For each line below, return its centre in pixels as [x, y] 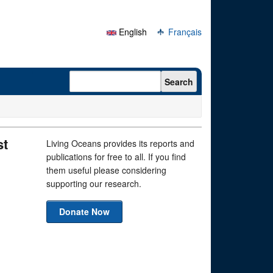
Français [184, 32]
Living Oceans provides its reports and [120, 143]
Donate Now [84, 211]
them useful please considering [106, 170]
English [132, 32]
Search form [101, 76]
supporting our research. [94, 183]
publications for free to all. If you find [116, 157]
